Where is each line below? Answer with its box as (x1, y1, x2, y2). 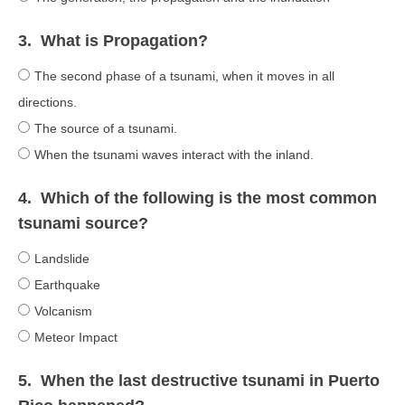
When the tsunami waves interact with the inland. (34, 146, 314, 162)
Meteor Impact (34, 329, 118, 344)
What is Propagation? (41, 31, 208, 50)
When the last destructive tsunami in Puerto (41, 371, 380, 390)
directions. (18, 94, 77, 109)
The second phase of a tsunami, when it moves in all (34, 68, 334, 83)
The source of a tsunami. (34, 120, 177, 136)
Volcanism (34, 303, 92, 318)
